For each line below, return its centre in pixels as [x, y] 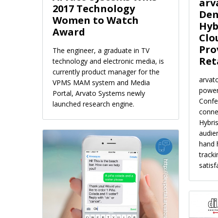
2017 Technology [94, 9]
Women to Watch [96, 20]
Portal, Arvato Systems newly [99, 93]
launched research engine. [93, 104]
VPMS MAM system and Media [101, 83]
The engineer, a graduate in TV [101, 51]
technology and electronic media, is [108, 61]
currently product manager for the [106, 72]
